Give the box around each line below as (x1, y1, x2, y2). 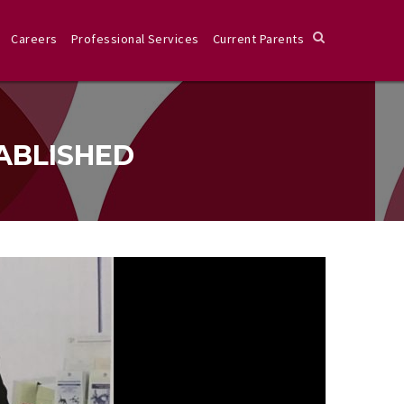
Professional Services (70, 31, 199, 47)
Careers (11, 31, 58, 47)
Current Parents (212, 31, 304, 47)
